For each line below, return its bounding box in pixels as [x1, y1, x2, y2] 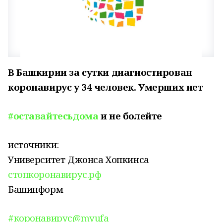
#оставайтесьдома [8, 110, 99, 122]
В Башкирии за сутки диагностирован [8, 66, 192, 78]
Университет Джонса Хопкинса [8, 153, 149, 166]
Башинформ [8, 183, 63, 195]
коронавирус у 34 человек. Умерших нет [8, 81, 203, 93]
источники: [8, 138, 59, 151]
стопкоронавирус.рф [8, 168, 102, 180]
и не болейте [98, 110, 162, 122]
